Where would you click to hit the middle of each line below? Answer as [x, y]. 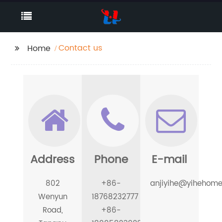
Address [53, 160]
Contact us [81, 48]
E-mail [169, 160]
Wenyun [53, 197]
